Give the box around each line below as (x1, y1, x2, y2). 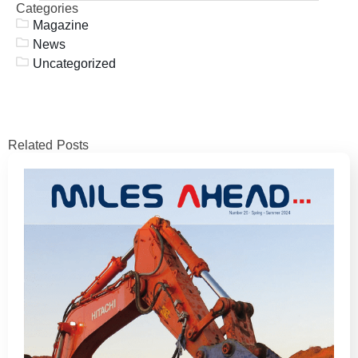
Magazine (33, 18, 89, 32)
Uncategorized (33, 56, 116, 70)
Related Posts (8, 137, 89, 152)
